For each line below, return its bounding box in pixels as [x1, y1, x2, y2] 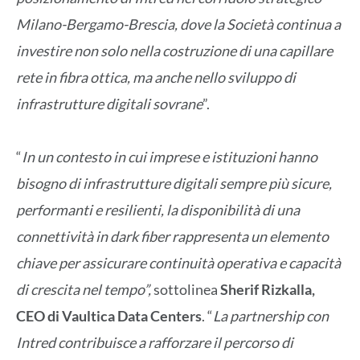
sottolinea [153, 280, 220, 299]
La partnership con [213, 307, 329, 325]
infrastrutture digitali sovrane [16, 94, 202, 112]
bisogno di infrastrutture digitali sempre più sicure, [16, 174, 332, 193]
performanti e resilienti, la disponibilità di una [16, 201, 300, 219]
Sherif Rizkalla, [220, 280, 315, 299]
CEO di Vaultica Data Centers [16, 307, 202, 325]
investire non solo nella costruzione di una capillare [16, 41, 333, 59]
